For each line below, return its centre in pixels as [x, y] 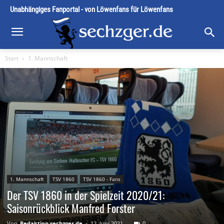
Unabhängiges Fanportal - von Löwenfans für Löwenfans [91, 9]
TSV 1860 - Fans [102, 179]
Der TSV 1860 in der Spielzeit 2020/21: [86, 195]
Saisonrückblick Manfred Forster [71, 208]
